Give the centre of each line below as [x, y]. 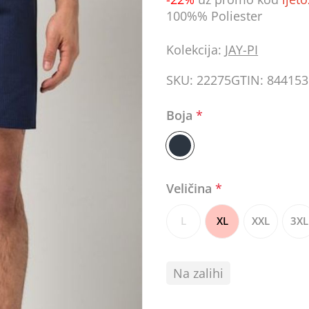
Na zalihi [199, 273]
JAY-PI [242, 50]
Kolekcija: [194, 50]
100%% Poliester [215, 16]
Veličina [191, 188]
